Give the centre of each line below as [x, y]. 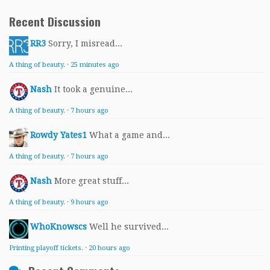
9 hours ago [89, 202]
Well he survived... [129, 227]
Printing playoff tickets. [46, 248]
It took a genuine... [93, 89]
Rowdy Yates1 [58, 135]
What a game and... [130, 135]
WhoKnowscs [58, 227]
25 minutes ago [95, 65]
